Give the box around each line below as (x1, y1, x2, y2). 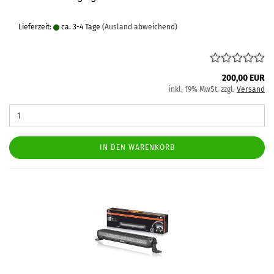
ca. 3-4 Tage (59, 23, 100, 31)
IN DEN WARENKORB (99, 143, 175, 152)
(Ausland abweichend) (102, 23, 177, 31)
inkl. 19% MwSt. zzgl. (169, 85, 237, 94)
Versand (237, 85, 265, 94)
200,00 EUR (222, 73, 265, 83)
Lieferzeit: (18, 23, 53, 31)
